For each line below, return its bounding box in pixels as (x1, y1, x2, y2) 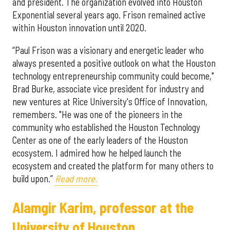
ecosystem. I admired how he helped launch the (12, 147, 181, 159)
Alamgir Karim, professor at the (12, 198, 194, 216)
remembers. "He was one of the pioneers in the (12, 108, 182, 120)
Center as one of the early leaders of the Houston (12, 134, 188, 146)
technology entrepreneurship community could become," (12, 70, 214, 82)
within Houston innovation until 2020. (12, 22, 146, 34)
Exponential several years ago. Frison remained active (12, 9, 205, 21)
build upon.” (12, 172, 55, 184)
